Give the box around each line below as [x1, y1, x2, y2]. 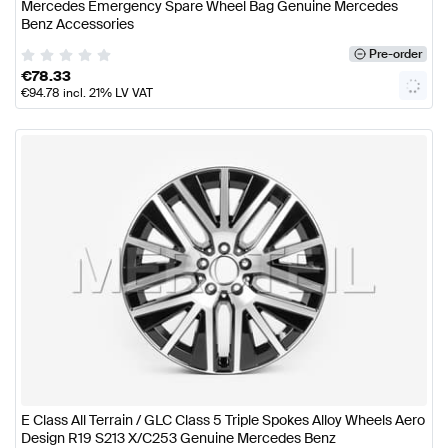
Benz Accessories [21, 15, 134, 34]
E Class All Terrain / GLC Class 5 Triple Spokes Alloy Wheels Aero [21, 410, 425, 429]
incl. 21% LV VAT [60, 85, 153, 102]
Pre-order [368, 46, 422, 63]
